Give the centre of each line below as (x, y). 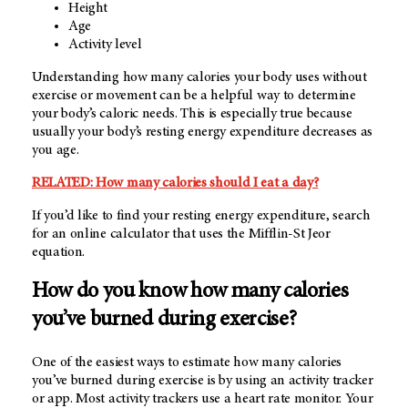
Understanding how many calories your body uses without (199, 77)
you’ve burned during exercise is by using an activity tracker (203, 381)
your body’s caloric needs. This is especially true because (192, 113)
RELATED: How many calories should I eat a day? (175, 183)
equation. (59, 252)
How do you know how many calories (190, 293)
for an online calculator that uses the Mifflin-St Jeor (181, 234)
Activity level (105, 44)
